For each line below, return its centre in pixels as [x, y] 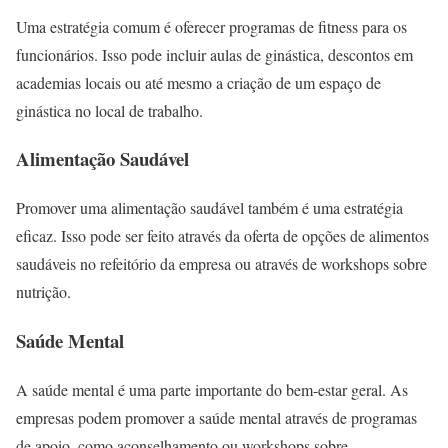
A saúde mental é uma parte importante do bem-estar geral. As [212, 389]
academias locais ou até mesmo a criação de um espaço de [198, 82]
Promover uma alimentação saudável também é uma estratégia [209, 208]
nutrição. [43, 292]
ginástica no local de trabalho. [109, 110]
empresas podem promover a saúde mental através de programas [216, 417]
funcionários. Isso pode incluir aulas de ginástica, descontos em [214, 54]
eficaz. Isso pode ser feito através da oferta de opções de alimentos [222, 236]
